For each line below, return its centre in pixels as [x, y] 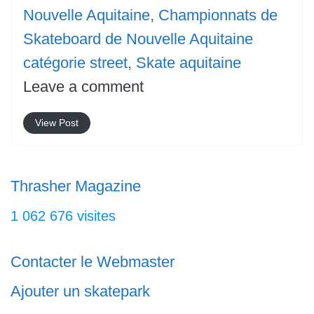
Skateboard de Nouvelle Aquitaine [138, 39]
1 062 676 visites [63, 216]
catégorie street [75, 63]
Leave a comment [83, 87]
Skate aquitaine [189, 63]
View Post [57, 123]
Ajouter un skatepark [80, 292]
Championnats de [218, 15]
